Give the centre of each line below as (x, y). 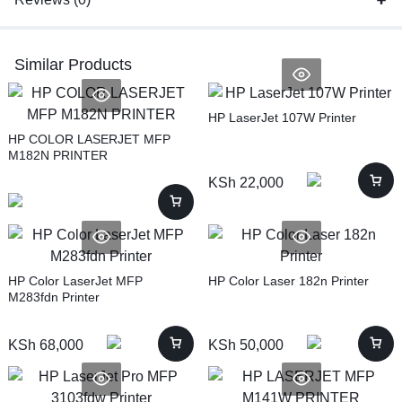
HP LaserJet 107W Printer (282, 118)
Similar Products (73, 64)
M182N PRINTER (58, 155)
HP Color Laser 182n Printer (288, 280)
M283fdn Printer (54, 297)
